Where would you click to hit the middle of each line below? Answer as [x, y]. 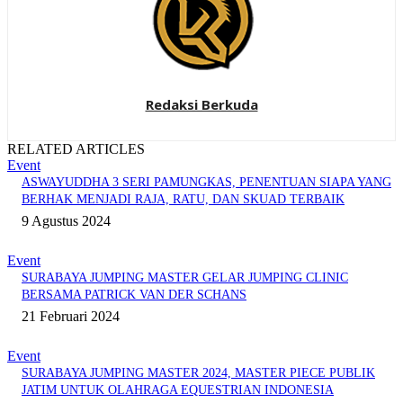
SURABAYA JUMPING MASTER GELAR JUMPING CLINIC [185, 278]
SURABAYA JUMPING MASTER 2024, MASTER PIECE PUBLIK [198, 373]
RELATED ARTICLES [76, 149]
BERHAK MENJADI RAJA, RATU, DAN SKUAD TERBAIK [183, 200]
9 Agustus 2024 [66, 221]
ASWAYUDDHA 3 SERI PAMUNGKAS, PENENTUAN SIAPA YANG [206, 183]
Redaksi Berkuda [201, 105]
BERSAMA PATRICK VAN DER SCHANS [134, 295]
